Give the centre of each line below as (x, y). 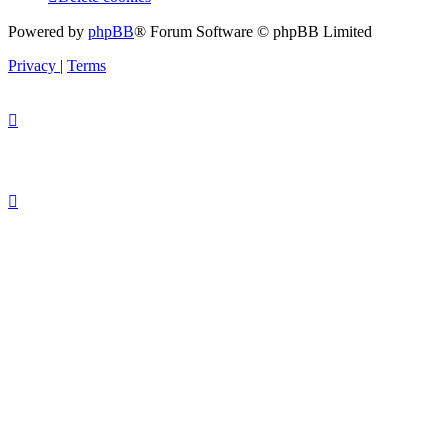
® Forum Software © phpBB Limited (253, 31)
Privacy (32, 65)
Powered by (48, 31)
